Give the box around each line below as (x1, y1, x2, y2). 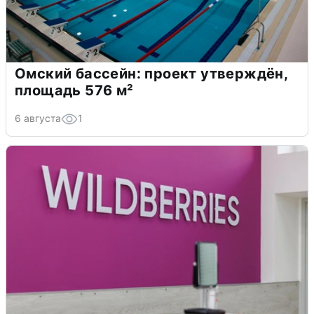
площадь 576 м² (15, 81, 133, 99)
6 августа (15, 111, 61, 124)
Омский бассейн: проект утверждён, (15, 64, 289, 82)
